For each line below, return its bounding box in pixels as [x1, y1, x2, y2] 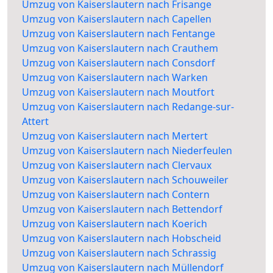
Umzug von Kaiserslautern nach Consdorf [22, 56, 215, 70]
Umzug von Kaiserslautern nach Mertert [22, 129, 208, 143]
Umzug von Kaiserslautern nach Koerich [22, 217, 207, 231]
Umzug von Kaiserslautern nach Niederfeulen [22, 144, 232, 158]
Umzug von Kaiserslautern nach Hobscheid [22, 232, 221, 246]
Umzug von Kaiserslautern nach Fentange [22, 27, 215, 41]
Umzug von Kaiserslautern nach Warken [22, 71, 208, 85]
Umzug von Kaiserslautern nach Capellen [22, 12, 211, 26]
